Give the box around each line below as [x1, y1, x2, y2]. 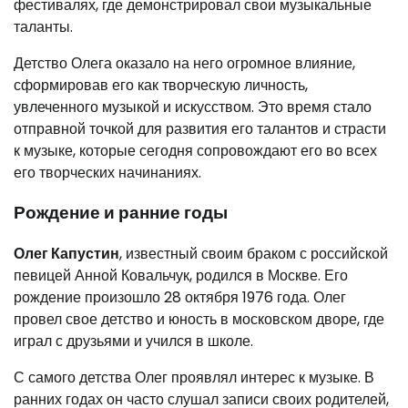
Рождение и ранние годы [14, 200, 228, 226]
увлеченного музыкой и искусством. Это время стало [14, 96, 372, 117]
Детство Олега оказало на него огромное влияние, [14, 52, 355, 74]
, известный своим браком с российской [119, 243, 388, 265]
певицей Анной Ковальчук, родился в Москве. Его [14, 265, 348, 287]
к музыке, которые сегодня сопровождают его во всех [14, 139, 377, 161]
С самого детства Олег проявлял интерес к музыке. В [14, 367, 374, 389]
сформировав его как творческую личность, [14, 74, 308, 96]
